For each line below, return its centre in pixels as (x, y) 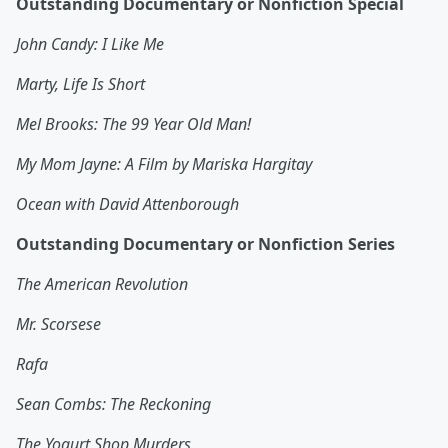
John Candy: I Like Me (90, 44)
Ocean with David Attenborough (127, 204)
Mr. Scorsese (58, 324)
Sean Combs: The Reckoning (113, 404)
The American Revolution (102, 284)
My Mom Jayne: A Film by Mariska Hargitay (164, 164)
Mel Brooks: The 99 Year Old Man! (133, 124)
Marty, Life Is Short (80, 84)
